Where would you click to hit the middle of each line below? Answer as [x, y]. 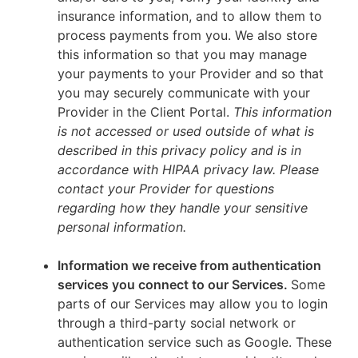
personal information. [122, 227]
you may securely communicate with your [184, 93]
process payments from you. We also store [187, 35]
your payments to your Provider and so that [191, 74]
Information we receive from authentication [189, 265]
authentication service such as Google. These [195, 342]
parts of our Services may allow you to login [193, 304]
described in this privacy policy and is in [179, 150]
